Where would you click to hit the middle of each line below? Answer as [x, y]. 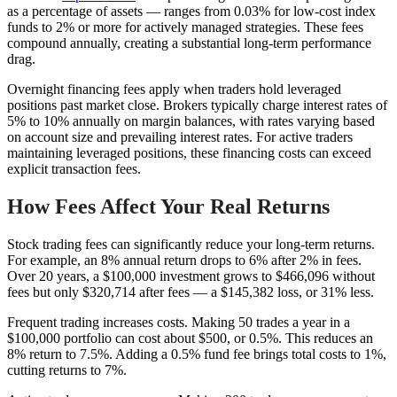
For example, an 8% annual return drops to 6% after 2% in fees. [184, 261]
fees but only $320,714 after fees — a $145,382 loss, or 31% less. [191, 292]
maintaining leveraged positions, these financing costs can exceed [189, 153]
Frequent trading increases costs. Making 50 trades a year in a [179, 323]
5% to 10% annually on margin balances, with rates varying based [191, 121]
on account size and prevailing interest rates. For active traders [180, 137]
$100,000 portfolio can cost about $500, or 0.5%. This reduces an [190, 339]
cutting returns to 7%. [67, 370]
